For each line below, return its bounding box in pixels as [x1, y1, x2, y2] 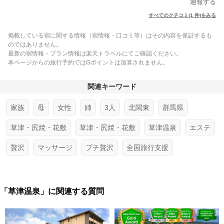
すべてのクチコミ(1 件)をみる [148, 12, 216, 18]
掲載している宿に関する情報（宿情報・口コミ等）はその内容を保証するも [8, 32, 212, 39]
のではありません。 [8, 41, 62, 48]
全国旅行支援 [126, 143, 168, 151]
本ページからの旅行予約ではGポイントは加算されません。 [8, 59, 168, 66]
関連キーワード [87, 82, 136, 90]
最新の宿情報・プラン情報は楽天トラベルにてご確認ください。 [8, 50, 182, 57]
